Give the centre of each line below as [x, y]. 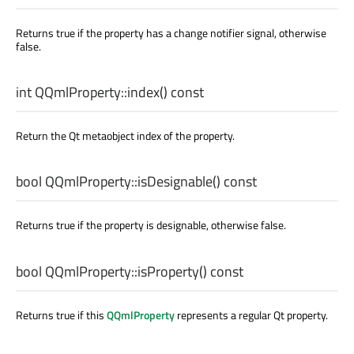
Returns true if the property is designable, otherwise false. [151, 225]
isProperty [168, 271]
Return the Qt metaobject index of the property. [125, 136]
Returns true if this [61, 314]
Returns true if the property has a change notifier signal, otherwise [171, 32]
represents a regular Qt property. [251, 314]
